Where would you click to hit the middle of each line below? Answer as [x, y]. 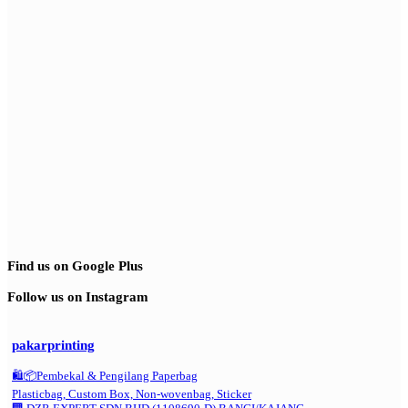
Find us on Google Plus [75, 266]
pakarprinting [53, 344]
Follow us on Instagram [78, 296]
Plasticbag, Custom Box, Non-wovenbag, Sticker [132, 394]
